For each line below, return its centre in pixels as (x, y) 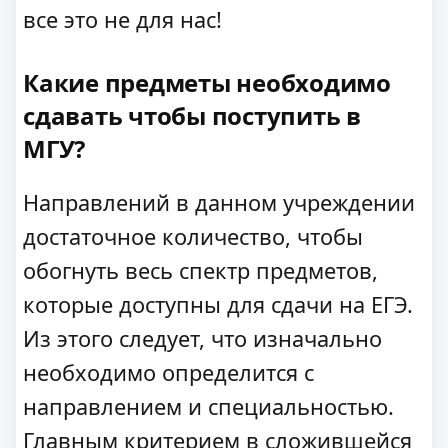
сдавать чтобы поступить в (192, 115)
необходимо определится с (168, 373)
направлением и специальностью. (208, 407)
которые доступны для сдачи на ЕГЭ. (218, 305)
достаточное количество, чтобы (193, 237)
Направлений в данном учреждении (219, 203)
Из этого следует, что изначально (202, 339)
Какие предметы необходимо (207, 82)
